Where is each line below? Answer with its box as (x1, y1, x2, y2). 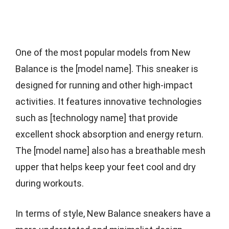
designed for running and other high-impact (15, 79, 193, 90)
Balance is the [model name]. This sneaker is (15, 63, 198, 74)
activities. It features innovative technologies (15, 96, 202, 107)
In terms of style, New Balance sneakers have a (15, 208, 211, 219)
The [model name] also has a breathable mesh (15, 145, 205, 156)
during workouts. (15, 177, 84, 189)
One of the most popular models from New (15, 47, 191, 58)
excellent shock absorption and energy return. (15, 128, 203, 140)
